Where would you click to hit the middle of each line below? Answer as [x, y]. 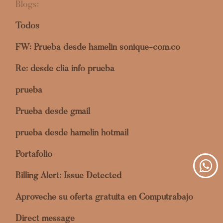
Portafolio [34, 155]
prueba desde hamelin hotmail [72, 133]
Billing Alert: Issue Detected [68, 176]
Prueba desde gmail [53, 112]
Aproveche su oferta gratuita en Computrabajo [104, 198]
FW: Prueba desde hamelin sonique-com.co [98, 48]
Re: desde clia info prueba [65, 69]
